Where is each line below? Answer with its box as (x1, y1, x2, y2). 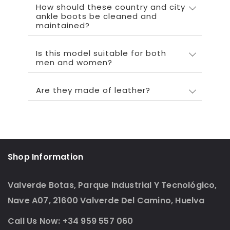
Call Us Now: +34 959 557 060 (8, 215, 133, 227)
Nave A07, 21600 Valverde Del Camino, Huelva (8, 194, 205, 206)
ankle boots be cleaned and (36, 10, 157, 22)
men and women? (36, 56, 112, 68)
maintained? (36, 20, 90, 31)
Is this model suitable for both (36, 47, 166, 59)
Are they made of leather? (36, 84, 150, 95)
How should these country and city (36, 1, 185, 12)
